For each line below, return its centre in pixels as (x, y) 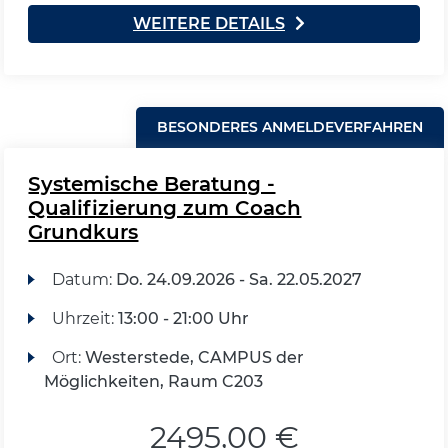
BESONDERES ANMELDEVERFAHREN (289, 127)
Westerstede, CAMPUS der (194, 357)
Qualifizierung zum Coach (165, 208)
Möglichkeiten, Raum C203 (154, 381)
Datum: (83, 279)
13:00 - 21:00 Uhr (183, 318)
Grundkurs (83, 232)
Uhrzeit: (84, 318)
